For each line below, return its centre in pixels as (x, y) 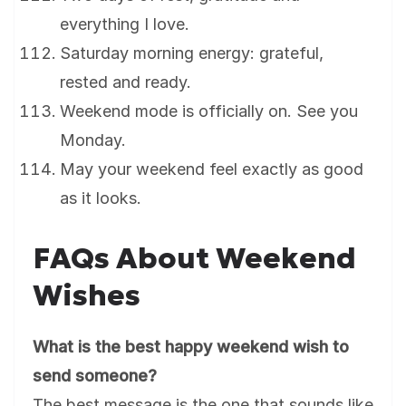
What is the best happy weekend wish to (191, 347)
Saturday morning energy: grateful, (192, 53)
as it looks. (101, 198)
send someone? (95, 376)
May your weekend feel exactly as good (212, 169)
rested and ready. (126, 82)
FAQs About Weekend (194, 259)
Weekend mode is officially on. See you (209, 111)
